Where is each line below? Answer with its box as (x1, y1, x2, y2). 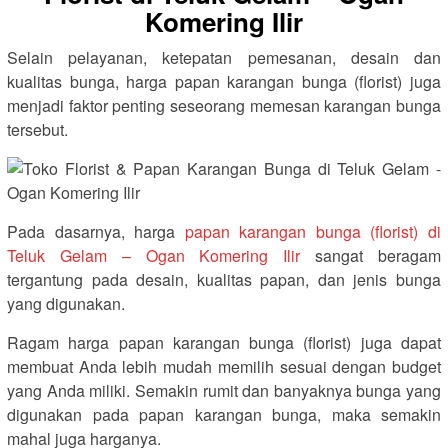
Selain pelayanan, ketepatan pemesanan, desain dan (7, 46, 441, 69)
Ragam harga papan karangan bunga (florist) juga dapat (7, 331, 441, 354)
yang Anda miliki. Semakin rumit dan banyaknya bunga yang (7, 379, 441, 402)
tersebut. (7, 118, 68, 141)
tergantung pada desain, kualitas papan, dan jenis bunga (7, 268, 441, 291)
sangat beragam (300, 244, 442, 267)
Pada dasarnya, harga (7, 220, 185, 243)
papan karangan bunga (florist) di (184, 220, 442, 243)
